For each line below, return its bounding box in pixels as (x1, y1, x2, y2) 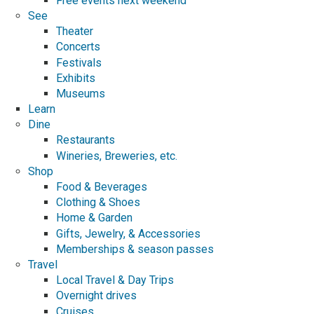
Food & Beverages (56, 180, 147, 194)
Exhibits (56, 71, 95, 85)
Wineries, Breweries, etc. (56, 149, 177, 163)
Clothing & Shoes (56, 196, 140, 210)
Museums (56, 86, 105, 100)
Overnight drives (56, 289, 137, 303)
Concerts (56, 40, 100, 54)
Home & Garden (56, 211, 132, 225)
